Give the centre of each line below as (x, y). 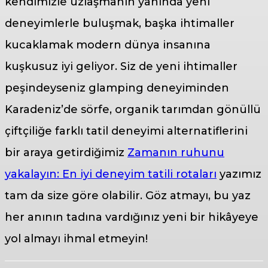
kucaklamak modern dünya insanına (108, 45)
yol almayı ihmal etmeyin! (78, 239)
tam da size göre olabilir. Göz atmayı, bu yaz (128, 196)
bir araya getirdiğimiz (66, 153)
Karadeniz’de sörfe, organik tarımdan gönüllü (133, 110)
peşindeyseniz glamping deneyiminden (117, 88)
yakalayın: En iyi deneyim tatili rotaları (111, 174)
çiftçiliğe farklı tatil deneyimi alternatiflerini (126, 131)
